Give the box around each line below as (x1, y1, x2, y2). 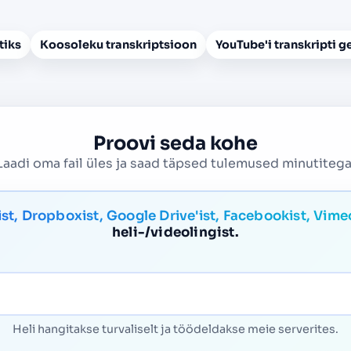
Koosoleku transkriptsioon (40, 38, 197, 52)
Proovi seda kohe (93, 132, 258, 155)
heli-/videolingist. (112, 223, 239, 241)
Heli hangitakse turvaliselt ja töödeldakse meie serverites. (13, 321, 338, 336)
